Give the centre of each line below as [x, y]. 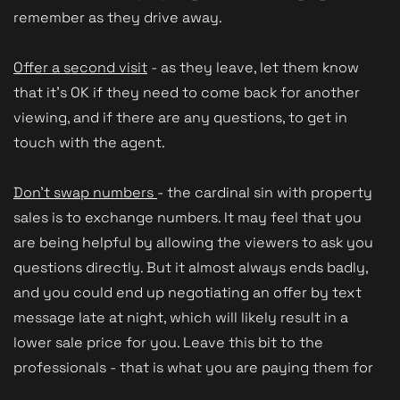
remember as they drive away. [118, 17]
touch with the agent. [91, 142]
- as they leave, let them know [253, 67]
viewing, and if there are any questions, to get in [180, 117]
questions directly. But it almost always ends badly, [191, 267]
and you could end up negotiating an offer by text [187, 292]
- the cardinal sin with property [265, 192]
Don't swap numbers [85, 192]
